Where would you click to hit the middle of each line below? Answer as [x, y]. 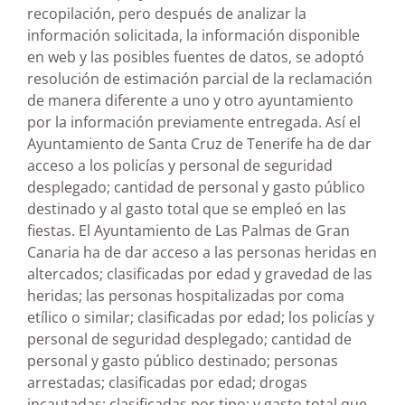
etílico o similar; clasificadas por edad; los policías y [201, 318]
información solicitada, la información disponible [193, 36]
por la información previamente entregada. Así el [194, 122]
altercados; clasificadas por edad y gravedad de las [200, 274]
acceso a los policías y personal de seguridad [180, 166]
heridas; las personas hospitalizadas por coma [186, 296]
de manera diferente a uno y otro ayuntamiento [190, 101]
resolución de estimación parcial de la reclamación [200, 79]
